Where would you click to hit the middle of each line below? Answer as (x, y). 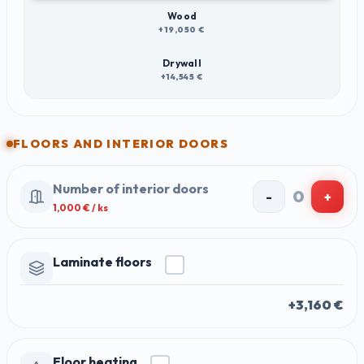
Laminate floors (102, 262)
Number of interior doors (131, 188)
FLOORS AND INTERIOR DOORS (121, 144)
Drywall (182, 63)
